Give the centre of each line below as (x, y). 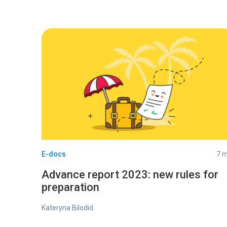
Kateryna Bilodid (67, 208)
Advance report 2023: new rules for (130, 175)
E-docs (54, 154)
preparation (70, 187)
